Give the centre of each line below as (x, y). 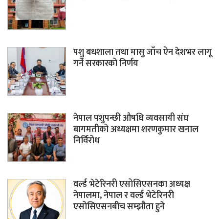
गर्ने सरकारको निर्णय (106, 64)
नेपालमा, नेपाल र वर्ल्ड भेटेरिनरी (124, 196)
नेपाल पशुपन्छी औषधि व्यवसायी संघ (131, 119)
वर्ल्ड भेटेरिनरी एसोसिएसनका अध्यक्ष (132, 185)
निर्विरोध (87, 141)
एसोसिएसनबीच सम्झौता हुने (119, 207)
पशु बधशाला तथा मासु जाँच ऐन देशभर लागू (142, 53)
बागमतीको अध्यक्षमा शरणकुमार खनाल (136, 130)
